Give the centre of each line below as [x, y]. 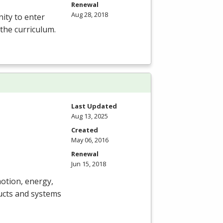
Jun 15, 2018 [89, 164]
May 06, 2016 [90, 140]
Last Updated [94, 106]
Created [85, 130]
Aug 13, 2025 [90, 116]
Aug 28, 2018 [90, 15]
